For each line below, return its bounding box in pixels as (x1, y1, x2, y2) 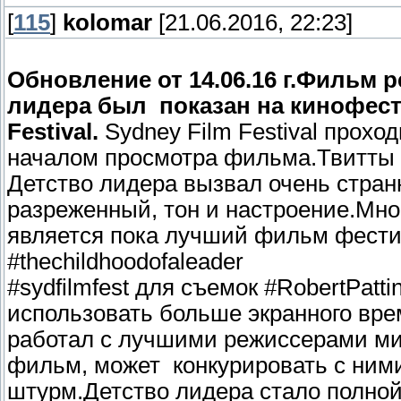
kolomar (63, 10, 152, 36)
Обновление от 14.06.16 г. (7, 67, 296, 93)
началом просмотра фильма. (7, 145, 317, 171)
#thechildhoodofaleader (7, 249, 243, 275)
